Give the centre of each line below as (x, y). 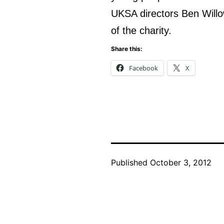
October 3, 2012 (181, 162)
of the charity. (141, 30)
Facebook (143, 68)
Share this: (127, 48)
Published (130, 162)
